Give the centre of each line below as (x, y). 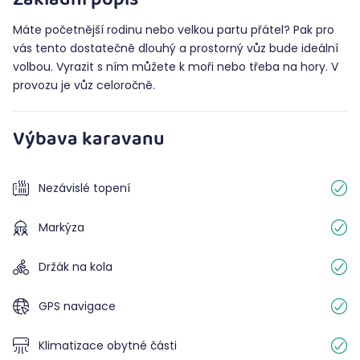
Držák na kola (76, 266)
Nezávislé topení (84, 188)
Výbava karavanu (89, 141)
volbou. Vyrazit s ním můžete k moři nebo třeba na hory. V (176, 67)
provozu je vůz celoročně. (84, 85)
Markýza (61, 227)
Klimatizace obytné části (108, 345)
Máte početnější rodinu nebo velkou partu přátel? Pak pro (174, 30)
